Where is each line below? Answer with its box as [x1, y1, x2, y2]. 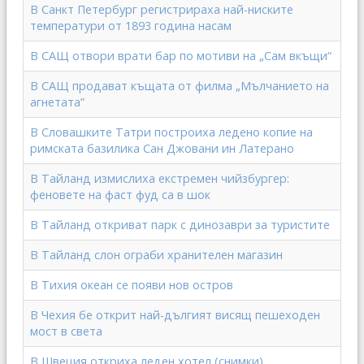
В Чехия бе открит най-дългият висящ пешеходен [30, 307, 320, 323]
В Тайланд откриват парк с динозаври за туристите [30, 217, 330, 232]
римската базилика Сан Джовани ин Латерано [30, 141, 294, 156]
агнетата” [30, 94, 84, 110]
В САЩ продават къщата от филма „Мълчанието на [30, 78, 329, 93]
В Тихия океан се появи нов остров [30, 277, 233, 292]
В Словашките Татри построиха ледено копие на [30, 124, 313, 140]
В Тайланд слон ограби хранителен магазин [30, 247, 283, 262]
